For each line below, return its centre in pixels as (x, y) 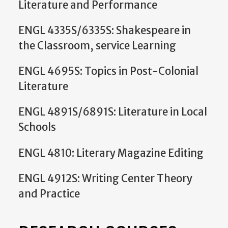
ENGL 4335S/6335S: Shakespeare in (105, 30)
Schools (37, 127)
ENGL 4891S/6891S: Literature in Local (113, 112)
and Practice (49, 194)
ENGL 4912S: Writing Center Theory (105, 178)
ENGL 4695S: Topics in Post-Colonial (108, 72)
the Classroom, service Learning (97, 46)
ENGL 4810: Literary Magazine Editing (111, 153)
